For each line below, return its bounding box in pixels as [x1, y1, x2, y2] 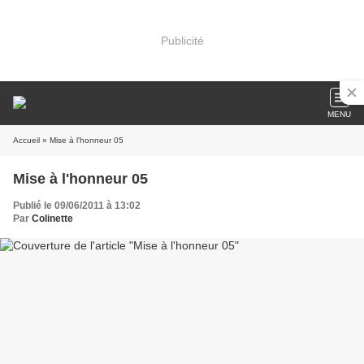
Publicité [160, 33, 204, 47]
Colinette [32, 213, 73, 224]
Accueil [13, 136, 40, 145]
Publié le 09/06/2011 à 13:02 [13, 200, 141, 211]
